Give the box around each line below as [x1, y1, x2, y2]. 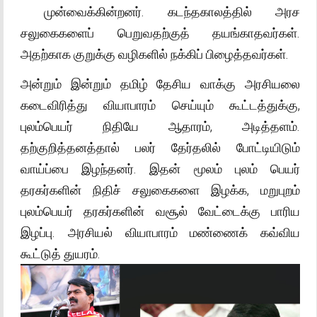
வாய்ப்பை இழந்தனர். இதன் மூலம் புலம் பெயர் [21, 160, 300, 177]
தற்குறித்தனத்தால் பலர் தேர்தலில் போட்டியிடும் [21, 139, 300, 156]
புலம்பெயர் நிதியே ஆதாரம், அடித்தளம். [21, 117, 300, 134]
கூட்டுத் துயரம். [21, 245, 117, 262]
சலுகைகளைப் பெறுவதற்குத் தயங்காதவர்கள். [21, 24, 300, 41]
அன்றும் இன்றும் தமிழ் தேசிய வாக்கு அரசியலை [21, 75, 300, 92]
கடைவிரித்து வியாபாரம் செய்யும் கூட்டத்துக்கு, [21, 96, 300, 113]
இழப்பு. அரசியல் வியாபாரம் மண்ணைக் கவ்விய [21, 224, 300, 241]
